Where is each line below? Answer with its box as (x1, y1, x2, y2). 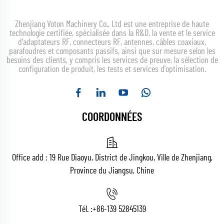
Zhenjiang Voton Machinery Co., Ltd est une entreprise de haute (15, 19, 209, 29)
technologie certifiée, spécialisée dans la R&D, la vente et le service (9, 28, 215, 38)
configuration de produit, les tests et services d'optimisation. (18, 64, 206, 74)
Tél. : (78, 204, 92, 214)
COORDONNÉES (82, 111, 142, 123)
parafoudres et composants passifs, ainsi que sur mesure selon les (8, 46, 215, 56)
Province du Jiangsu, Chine (70, 166, 154, 175)
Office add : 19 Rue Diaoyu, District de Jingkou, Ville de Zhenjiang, (11, 153, 212, 162)
